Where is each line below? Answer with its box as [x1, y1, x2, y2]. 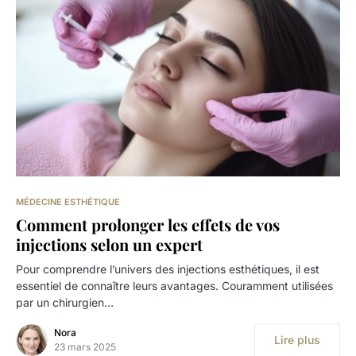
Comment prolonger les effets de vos [16, 214, 280, 236]
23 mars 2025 [54, 341, 116, 354]
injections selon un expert [16, 234, 203, 256]
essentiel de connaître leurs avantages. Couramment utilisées [16, 279, 333, 293]
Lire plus [274, 333, 320, 347]
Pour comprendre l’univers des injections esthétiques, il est [16, 262, 319, 277]
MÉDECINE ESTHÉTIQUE [16, 196, 120, 208]
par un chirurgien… [16, 296, 114, 310]
